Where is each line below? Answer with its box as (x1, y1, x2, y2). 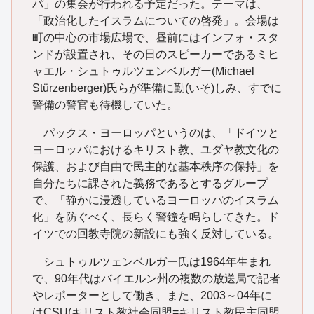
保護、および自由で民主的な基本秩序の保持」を (32, 160, 279, 172)
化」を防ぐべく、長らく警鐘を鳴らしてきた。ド (32, 210, 279, 223)
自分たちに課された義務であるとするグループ (32, 177, 268, 189)
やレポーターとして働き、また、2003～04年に (32, 289, 272, 301)
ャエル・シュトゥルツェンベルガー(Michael (32, 64, 254, 77)
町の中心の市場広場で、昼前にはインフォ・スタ (32, 31, 279, 43)
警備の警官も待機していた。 (32, 98, 178, 111)
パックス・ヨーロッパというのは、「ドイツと (32, 126, 279, 139)
